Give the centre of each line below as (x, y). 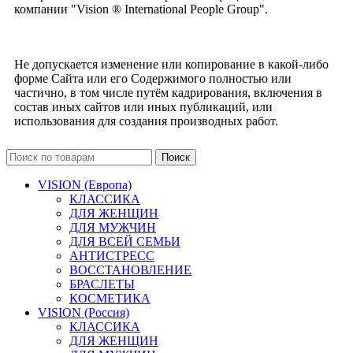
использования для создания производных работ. (146, 121)
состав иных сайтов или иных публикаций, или (143, 106)
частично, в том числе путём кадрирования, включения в (168, 92)
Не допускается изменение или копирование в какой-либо (171, 64)
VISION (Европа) (85, 184)
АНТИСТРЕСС (112, 255)
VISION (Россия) (84, 312)
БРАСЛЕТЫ (102, 284)
